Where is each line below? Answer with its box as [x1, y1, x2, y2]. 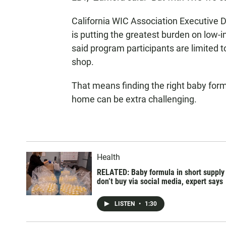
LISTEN [115, 200, 136, 207]
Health [97, 152, 120, 162]
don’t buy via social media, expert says [97, 177, 223, 186]
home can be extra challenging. [72, 94, 197, 104]
